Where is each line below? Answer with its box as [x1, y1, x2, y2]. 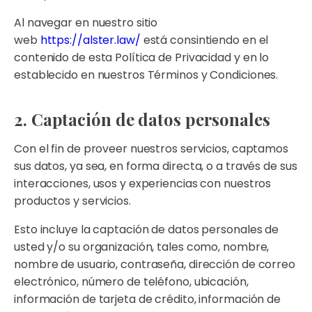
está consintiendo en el [140, 32, 269, 48]
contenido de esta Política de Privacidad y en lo [14, 49, 270, 65]
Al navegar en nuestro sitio [14, 15, 158, 31]
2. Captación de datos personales [14, 108, 270, 130]
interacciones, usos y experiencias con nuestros [14, 175, 272, 192]
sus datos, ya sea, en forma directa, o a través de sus [14, 158, 297, 174]
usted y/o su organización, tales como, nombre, [14, 239, 270, 255]
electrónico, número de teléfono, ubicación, [14, 274, 249, 290]
